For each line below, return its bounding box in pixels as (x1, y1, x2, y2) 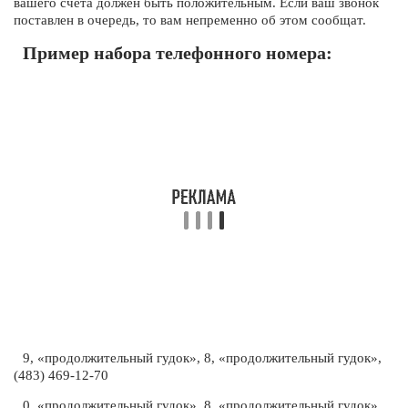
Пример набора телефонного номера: (23, 43, 332, 63)
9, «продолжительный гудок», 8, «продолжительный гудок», (23, 351, 382, 365)
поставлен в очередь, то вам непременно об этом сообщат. (14, 13, 366, 27)
